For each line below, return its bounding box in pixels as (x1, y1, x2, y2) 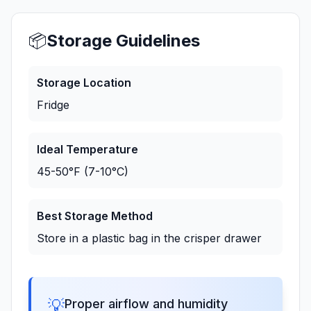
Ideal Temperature (37, 142, 138, 156)
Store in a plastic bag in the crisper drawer (37, 231, 262, 245)
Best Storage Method (37, 209, 153, 223)
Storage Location (37, 76, 131, 90)
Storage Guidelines (47, 31, 200, 51)
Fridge (37, 98, 69, 112)
